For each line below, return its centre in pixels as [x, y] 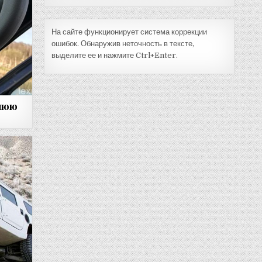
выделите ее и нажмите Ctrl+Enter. [114, 56]
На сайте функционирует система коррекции [129, 32]
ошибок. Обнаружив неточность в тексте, [123, 44]
